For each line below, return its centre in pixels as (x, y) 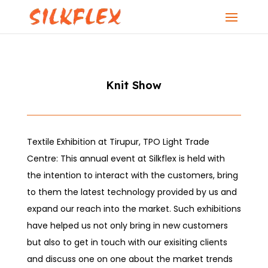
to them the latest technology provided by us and (132, 192)
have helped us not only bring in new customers (127, 226)
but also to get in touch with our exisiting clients (127, 242)
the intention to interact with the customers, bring (132, 175)
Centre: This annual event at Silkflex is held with (126, 159)
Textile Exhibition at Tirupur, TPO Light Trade (118, 142)
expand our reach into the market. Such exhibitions (134, 209)
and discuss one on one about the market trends (130, 259)
